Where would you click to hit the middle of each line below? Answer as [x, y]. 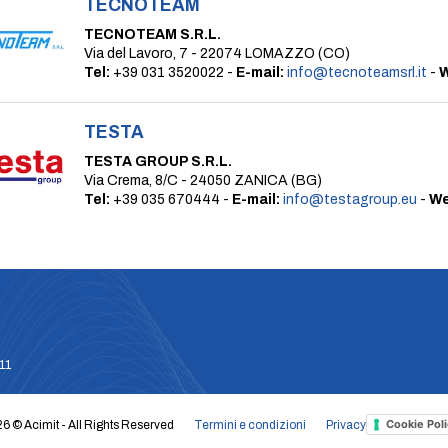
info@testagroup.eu [350, 199]
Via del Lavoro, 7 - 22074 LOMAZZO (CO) [217, 53]
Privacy [346, 424]
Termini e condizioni [250, 424]
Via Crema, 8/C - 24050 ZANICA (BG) [203, 180]
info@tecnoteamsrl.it [357, 72]
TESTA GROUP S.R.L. [158, 161]
